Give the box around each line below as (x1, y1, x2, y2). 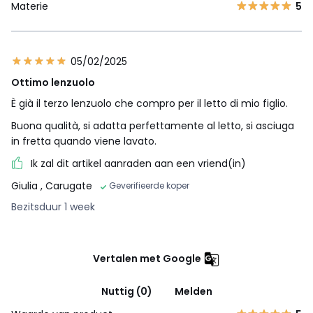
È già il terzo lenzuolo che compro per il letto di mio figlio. (11, 96, 288, 111)
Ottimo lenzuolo (11, 75, 95, 90)
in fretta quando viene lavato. (11, 134, 156, 149)
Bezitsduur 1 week (11, 200, 95, 214)
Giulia (11, 179, 41, 194)
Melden (174, 284, 212, 299)
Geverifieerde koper (109, 180, 189, 192)
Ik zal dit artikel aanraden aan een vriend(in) (31, 156, 246, 171)
